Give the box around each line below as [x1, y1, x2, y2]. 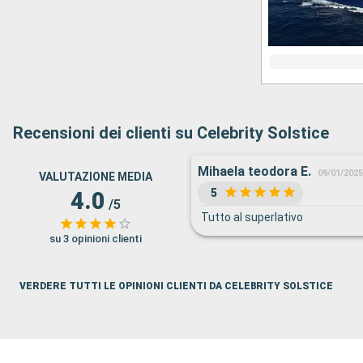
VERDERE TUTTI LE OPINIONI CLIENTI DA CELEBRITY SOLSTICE [19, 280, 333, 292]
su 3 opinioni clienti [49, 233, 142, 245]
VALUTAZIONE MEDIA [39, 170, 152, 183]
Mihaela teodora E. [198, 164, 311, 179]
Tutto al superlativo [201, 211, 303, 224]
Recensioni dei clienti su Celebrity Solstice [13, 123, 329, 143]
